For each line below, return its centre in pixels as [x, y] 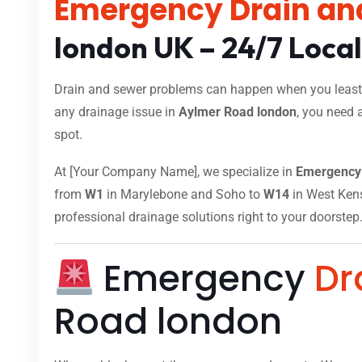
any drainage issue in [116, 112]
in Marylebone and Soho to [183, 195]
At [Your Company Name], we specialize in [175, 172]
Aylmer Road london [238, 112]
